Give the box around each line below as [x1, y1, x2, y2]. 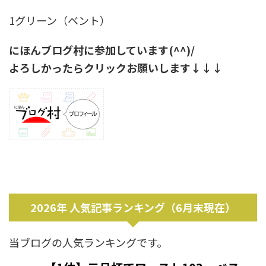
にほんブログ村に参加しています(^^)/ [9, 42, 195, 58]
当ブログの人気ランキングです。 [9, 234, 167, 250]
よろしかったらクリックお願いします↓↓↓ [9, 59, 223, 75]
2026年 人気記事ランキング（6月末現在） [30, 199, 236, 215]
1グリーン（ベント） [9, 12, 110, 28]
